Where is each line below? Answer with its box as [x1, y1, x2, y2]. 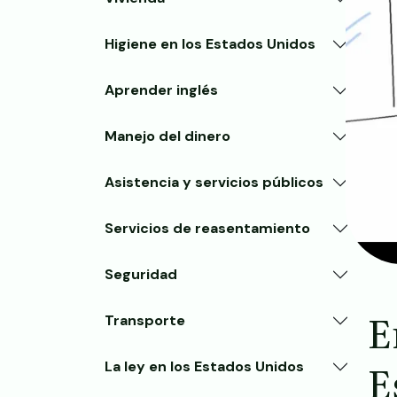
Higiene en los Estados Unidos [105, 35, 315, 53]
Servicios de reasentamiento [105, 219, 310, 237]
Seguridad [105, 265, 177, 284]
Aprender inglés [105, 81, 218, 99]
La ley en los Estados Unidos [105, 357, 304, 376]
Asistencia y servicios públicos [105, 173, 323, 191]
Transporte [105, 311, 185, 330]
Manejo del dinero [105, 127, 230, 145]
